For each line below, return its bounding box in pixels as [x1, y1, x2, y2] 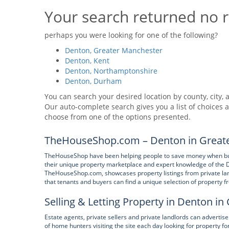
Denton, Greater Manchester [65, 45, 163, 55]
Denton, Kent [65, 56, 109, 65]
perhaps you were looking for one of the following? [44, 30, 218, 40]
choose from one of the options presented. [44, 112, 191, 122]
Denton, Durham [65, 76, 122, 86]
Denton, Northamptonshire [65, 66, 157, 76]
